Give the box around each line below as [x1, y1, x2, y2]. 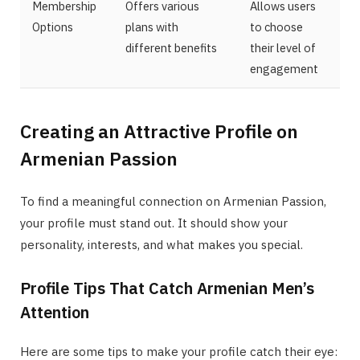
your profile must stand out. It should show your [20, 215, 288, 231]
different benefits [125, 40, 217, 56]
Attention [20, 301, 89, 324]
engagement [250, 61, 318, 77]
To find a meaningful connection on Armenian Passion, [20, 194, 326, 210]
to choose [250, 19, 303, 35]
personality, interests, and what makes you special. [20, 237, 303, 253]
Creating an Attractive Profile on [20, 119, 298, 144]
